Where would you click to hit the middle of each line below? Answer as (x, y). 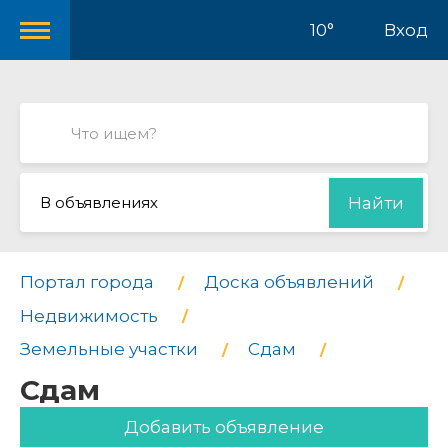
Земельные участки (109, 349)
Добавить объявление (224, 426)
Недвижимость (89, 315)
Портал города (87, 282)
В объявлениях (99, 202)
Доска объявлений (289, 282)
